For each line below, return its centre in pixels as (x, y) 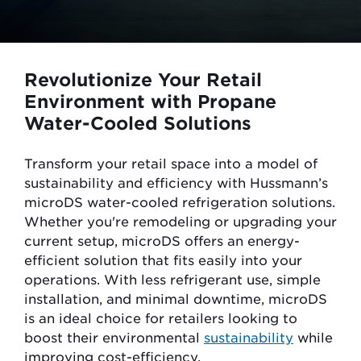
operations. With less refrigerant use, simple (172, 279)
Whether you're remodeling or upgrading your (180, 221)
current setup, (73, 240)
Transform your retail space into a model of (171, 163)
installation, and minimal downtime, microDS (176, 298)
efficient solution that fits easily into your (163, 259)
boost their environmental (114, 337)
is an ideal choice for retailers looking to (161, 317)
